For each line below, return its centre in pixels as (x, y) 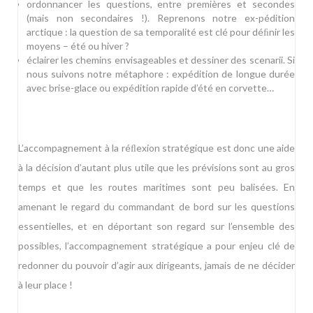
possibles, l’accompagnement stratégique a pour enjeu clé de (156, 246)
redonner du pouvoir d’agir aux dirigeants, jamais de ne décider (156, 265)
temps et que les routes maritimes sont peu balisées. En (156, 187)
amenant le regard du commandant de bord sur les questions (156, 207)
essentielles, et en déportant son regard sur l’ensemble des (156, 226)
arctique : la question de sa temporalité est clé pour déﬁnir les (160, 32)
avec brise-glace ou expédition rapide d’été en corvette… (150, 88)
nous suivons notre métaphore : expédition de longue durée (160, 74)
